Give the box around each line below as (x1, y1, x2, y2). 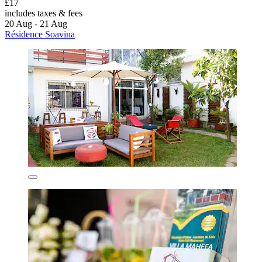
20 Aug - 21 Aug (5, 19, 67, 29)
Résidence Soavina (5, 29, 75, 40)
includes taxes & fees (5, 8, 82, 19)
